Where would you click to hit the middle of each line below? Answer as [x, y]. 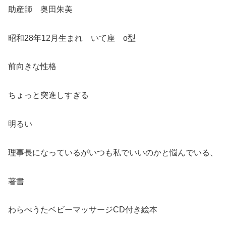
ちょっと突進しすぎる [48, 95]
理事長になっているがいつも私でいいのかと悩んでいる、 [113, 152]
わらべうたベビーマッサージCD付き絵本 [83, 210]
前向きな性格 [32, 67]
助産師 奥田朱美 [40, 9]
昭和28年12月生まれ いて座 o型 [72, 38]
